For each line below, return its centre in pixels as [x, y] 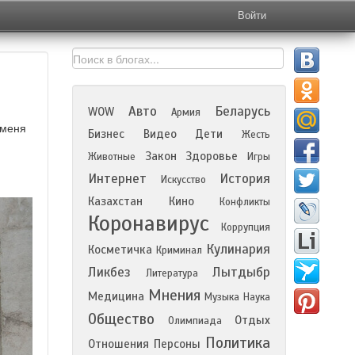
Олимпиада [195, 321]
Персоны [177, 344]
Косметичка [120, 250]
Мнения [174, 295]
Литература [172, 273]
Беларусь [242, 111]
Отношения [118, 344]
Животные [112, 157]
